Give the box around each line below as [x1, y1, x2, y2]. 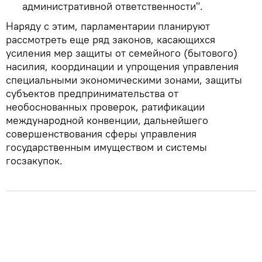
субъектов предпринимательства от [6, 86, 178, 100]
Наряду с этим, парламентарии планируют [6, 19, 210, 33]
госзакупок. [6, 153, 63, 167]
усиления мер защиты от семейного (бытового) [6, 46, 237, 60]
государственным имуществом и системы [6, 140, 207, 154]
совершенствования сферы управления [6, 126, 196, 140]
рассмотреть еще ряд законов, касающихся [6, 32, 215, 46]
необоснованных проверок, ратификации [6, 99, 205, 113]
